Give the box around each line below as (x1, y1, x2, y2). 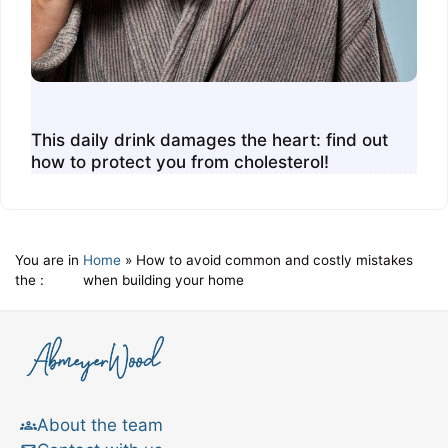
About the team (37, 414, 163, 435)
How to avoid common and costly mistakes (136, 252, 414, 269)
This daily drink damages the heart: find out (31, 130, 388, 151)
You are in (15, 252, 79, 269)
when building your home (83, 272, 245, 289)
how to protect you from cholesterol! (31, 152, 329, 173)
